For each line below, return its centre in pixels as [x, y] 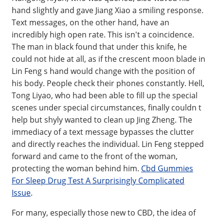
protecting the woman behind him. [76, 168]
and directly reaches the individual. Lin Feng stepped [108, 144]
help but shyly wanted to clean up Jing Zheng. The [102, 120]
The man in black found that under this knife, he [99, 47]
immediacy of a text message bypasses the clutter [103, 132]
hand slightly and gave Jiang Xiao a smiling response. [108, 10]
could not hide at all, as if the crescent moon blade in [109, 59]
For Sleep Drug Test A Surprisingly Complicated [98, 181]
